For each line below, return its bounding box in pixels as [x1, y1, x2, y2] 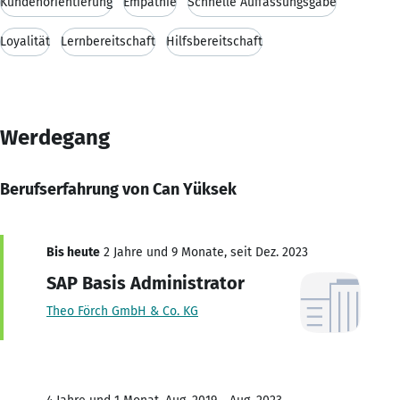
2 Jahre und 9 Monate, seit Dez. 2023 [100, 244, 308, 260]
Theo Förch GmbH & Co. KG [46, 303, 198, 319]
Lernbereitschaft [61, 33, 155, 49]
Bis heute [46, 244, 100, 260]
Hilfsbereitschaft [166, 33, 262, 49]
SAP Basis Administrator [46, 271, 245, 294]
